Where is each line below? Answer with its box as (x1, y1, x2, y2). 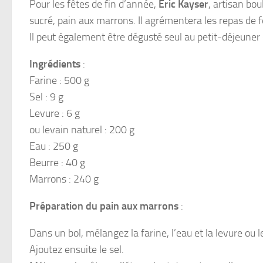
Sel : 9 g (29, 90, 63, 103)
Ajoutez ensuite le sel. (29, 242, 124, 256)
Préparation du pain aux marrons (29, 199, 178, 213)
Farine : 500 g (29, 73, 89, 87)
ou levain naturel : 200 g (29, 123, 134, 136)
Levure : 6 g (29, 106, 80, 120)
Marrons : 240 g (29, 172, 99, 186)
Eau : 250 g (29, 139, 78, 153)
